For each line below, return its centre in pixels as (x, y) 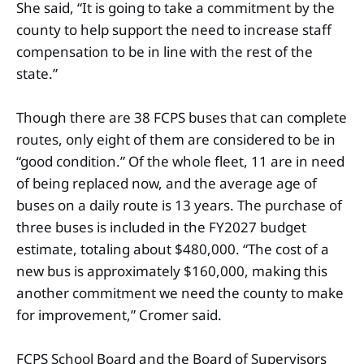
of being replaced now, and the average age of (167, 183)
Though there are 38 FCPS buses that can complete (182, 117)
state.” (37, 73)
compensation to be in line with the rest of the (165, 51)
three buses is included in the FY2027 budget (161, 227)
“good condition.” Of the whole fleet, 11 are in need (180, 161)
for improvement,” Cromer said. (121, 314)
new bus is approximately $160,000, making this (172, 271)
